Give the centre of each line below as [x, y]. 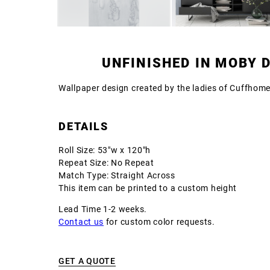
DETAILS [83, 126]
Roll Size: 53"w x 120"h [105, 150]
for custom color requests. [159, 221]
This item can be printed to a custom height [148, 188]
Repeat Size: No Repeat [106, 162]
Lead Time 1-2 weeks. [103, 209]
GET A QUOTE [87, 261]
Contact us [81, 221]
